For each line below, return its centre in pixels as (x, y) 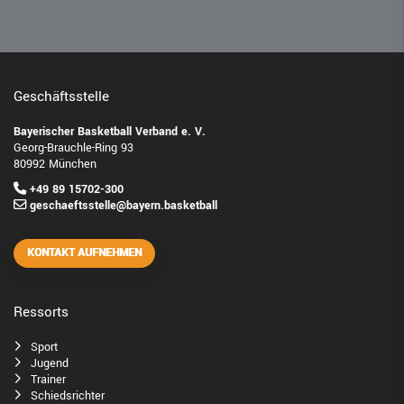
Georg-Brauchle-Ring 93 (73, 148)
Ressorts (41, 312)
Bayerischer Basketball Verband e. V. (110, 132)
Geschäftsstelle (61, 97)
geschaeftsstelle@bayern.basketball (124, 206)
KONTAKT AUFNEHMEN (84, 253)
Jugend (50, 363)
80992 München (55, 164)
